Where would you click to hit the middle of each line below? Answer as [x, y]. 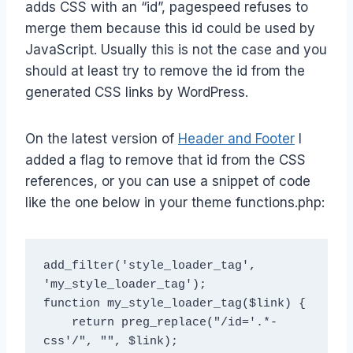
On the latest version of [102, 139]
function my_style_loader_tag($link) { [174, 303]
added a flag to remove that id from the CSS [165, 160]
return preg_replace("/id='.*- [57, 322]
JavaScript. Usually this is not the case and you [176, 50]
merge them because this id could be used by [170, 29]
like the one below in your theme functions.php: [175, 203]
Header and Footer [236, 139]
